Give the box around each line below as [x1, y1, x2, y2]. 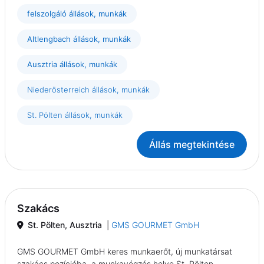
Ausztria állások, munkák [27, 60, 117, 70]
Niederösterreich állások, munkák [27, 85, 150, 95]
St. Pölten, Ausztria [28, 220, 102, 230]
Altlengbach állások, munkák [27, 34, 131, 44]
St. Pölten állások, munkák [27, 110, 123, 120]
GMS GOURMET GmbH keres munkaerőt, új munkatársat [17, 246, 232, 257]
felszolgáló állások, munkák [27, 9, 127, 19]
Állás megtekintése [149, 138, 235, 151]
